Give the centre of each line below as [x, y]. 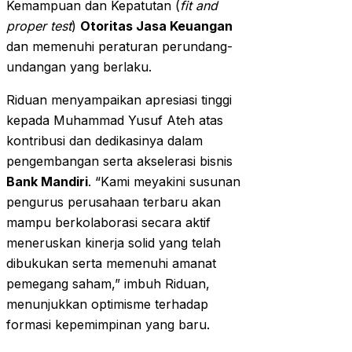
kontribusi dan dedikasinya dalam [104, 141]
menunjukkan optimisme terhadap [107, 304]
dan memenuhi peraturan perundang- [119, 47]
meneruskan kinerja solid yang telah [114, 243]
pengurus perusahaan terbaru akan [114, 202]
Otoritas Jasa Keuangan [156, 26]
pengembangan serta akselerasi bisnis [119, 161]
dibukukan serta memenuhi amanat [111, 264]
